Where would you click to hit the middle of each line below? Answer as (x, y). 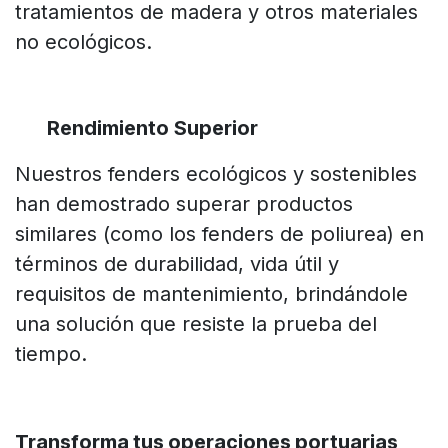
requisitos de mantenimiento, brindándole (211, 294)
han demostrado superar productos (184, 204)
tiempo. (51, 354)
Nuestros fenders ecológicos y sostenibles (216, 174)
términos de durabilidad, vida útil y (177, 264)
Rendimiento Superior (152, 128)
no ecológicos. (83, 42)
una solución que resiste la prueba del (196, 324)
